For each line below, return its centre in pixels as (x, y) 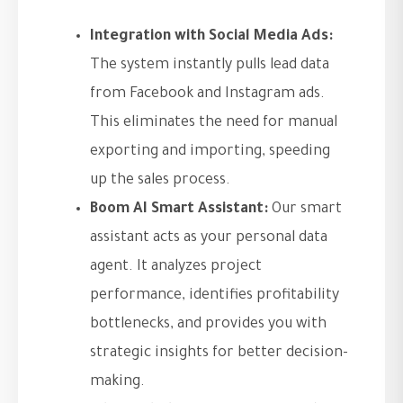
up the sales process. (160, 181)
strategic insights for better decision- (219, 354)
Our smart (305, 210)
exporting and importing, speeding (210, 152)
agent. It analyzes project (176, 268)
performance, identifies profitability (215, 296)
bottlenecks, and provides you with (208, 325)
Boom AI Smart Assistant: (179, 210)
